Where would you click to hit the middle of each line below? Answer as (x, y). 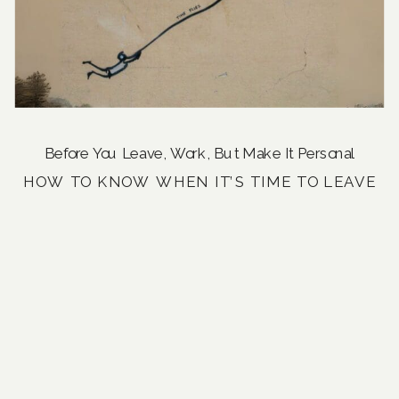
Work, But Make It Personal (263, 153)
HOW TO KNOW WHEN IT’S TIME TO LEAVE (199, 182)
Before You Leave (103, 153)
